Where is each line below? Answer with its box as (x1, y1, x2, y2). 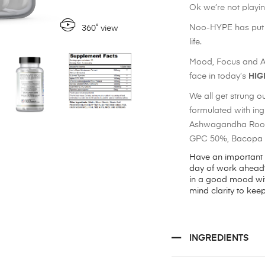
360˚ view (81, 24, 118, 33)
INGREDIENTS (189, 234, 249, 243)
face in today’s (189, 72, 248, 81)
